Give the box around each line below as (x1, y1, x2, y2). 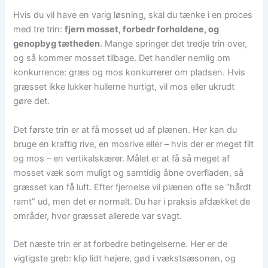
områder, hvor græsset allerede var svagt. (13, 210, 182, 221)
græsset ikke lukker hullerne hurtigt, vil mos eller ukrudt (13, 81, 235, 93)
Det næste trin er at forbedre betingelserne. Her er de (13, 239, 228, 250)
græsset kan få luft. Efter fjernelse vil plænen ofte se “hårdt (13, 181, 252, 193)
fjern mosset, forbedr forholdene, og (65, 24, 220, 35)
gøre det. (13, 96, 50, 107)
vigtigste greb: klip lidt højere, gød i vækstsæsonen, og (13, 253, 236, 264)
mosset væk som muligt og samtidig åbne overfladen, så (13, 167, 244, 178)
